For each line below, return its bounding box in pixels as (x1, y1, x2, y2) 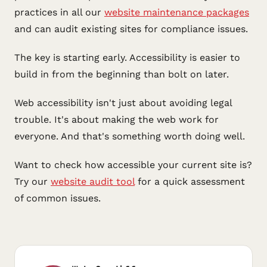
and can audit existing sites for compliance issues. (14, 23, 248, 35)
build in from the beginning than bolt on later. (14, 69, 229, 80)
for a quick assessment (135, 176, 245, 187)
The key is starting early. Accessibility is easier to (14, 52, 240, 63)
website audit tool (51, 176, 135, 187)
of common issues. (14, 193, 101, 204)
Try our (14, 176, 51, 187)
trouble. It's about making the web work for (14, 114, 219, 125)
